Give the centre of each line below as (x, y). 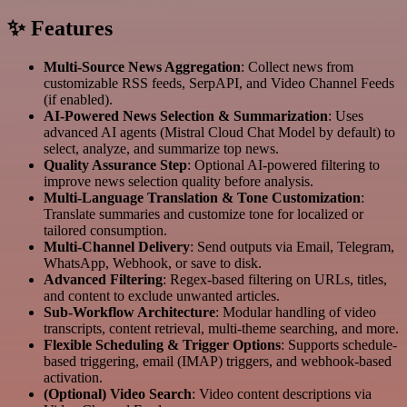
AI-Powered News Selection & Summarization (186, 116)
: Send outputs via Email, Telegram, (292, 247)
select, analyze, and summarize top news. (161, 149)
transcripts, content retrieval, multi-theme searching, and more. (221, 329)
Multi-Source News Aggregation (142, 67)
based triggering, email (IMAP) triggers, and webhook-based (218, 362)
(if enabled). (78, 100)
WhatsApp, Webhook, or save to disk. (153, 263)
